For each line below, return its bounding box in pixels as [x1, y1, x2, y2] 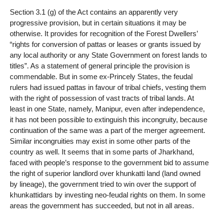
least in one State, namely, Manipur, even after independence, [10, 104, 205, 113]
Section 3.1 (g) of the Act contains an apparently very [10, 7, 178, 16]
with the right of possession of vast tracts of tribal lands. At [10, 93, 194, 102]
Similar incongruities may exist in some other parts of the [10, 136, 190, 145]
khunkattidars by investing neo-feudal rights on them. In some [10, 190, 205, 199]
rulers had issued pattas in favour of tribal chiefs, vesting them [10, 83, 206, 91]
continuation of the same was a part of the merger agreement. [10, 126, 205, 134]
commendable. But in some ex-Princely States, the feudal [10, 72, 193, 81]
